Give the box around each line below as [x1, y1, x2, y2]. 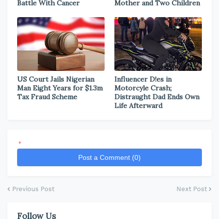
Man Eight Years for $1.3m [17, 84, 103, 92]
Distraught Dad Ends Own [114, 92, 199, 101]
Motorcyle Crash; [114, 84, 172, 92]
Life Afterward [114, 101, 162, 110]
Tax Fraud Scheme [17, 92, 77, 101]
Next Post [176, 185, 207, 193]
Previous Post [12, 185, 54, 193]
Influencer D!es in [114, 75, 172, 84]
